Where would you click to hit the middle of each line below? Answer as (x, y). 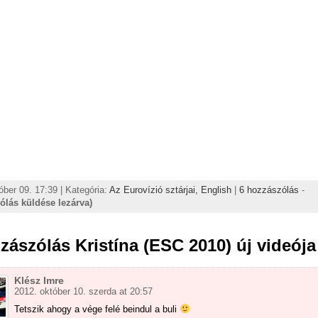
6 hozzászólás (269, 190)
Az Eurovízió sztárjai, (155, 190)
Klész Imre (39, 280)
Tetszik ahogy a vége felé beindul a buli (97, 309)
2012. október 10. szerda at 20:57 (83, 291)
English (216, 190)
